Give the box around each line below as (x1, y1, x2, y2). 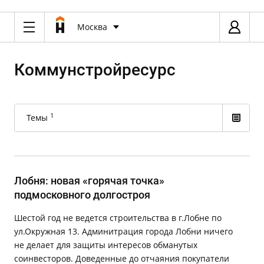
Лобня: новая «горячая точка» (14, 174, 164, 187)
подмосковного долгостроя (14, 189, 150, 201)
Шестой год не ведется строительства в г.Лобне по (14, 212, 222, 223)
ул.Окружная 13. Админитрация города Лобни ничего (14, 226, 233, 237)
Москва (77, 21, 107, 32)
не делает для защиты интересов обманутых (14, 239, 197, 250)
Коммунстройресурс (14, 60, 176, 80)
